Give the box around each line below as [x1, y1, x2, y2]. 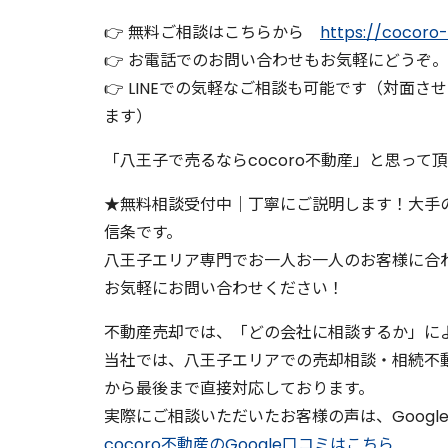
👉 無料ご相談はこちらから [104, 21, 320, 45]
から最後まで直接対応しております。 [104, 377, 374, 401]
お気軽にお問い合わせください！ [104, 277, 344, 301]
